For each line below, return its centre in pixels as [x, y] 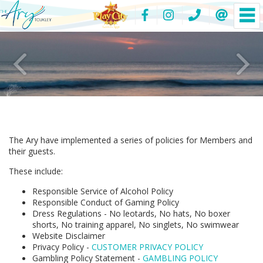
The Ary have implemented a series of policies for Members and [131, 140]
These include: [36, 171]
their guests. [32, 151]
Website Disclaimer [69, 235]
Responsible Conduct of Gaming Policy [106, 202]
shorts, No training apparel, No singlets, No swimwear [136, 224]
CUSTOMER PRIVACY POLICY [147, 247]
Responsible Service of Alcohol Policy [103, 191]
